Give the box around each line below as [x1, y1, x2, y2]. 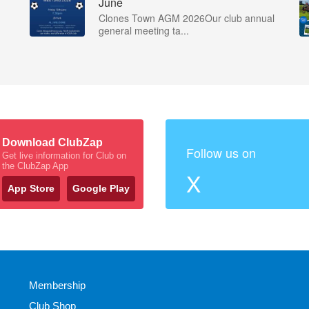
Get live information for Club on [2, 150, 126, 161]
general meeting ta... [99, 23, 189, 38]
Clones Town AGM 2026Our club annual [99, 11, 275, 26]
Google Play [72, 183, 130, 195]
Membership [29, 279, 86, 292]
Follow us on [186, 143, 256, 162]
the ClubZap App [2, 161, 68, 172]
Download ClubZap [2, 137, 103, 149]
